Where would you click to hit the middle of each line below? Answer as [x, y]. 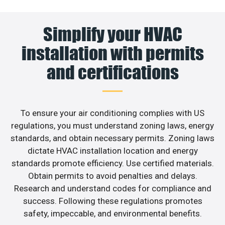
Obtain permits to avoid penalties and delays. [113, 176]
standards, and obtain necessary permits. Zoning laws [113, 138]
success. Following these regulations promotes [113, 201]
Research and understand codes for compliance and [113, 188]
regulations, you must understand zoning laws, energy [113, 125]
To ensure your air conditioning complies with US [113, 113]
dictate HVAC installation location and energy [113, 150]
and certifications [113, 72]
